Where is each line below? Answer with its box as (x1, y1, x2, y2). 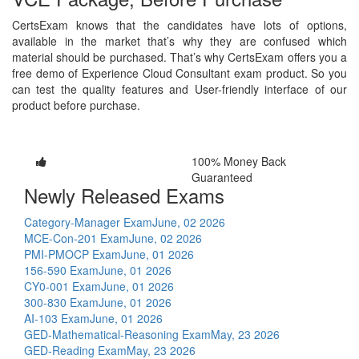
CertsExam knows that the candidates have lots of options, (12, 16, 347, 33)
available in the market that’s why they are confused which (12, 32, 347, 49)
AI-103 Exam (24, 309, 90, 326)
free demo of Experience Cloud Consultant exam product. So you (12, 64, 347, 81)
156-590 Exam (24, 261, 99, 278)
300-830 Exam (24, 293, 99, 310)
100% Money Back (192, 152, 286, 169)
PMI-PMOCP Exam (24, 245, 121, 262)
